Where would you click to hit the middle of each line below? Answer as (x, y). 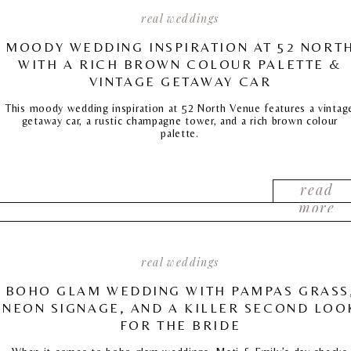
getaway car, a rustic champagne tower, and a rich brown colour (180, 121)
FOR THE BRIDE (180, 325)
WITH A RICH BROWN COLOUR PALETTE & (180, 64)
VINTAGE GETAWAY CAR (180, 81)
